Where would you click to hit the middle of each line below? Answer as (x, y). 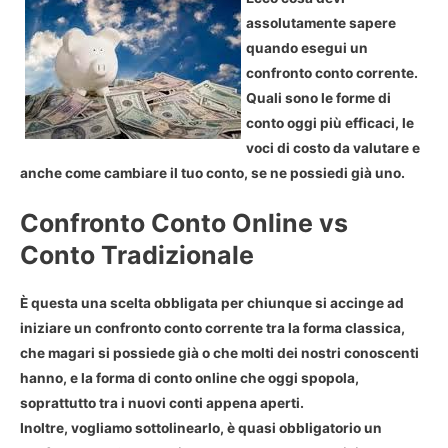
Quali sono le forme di (318, 97)
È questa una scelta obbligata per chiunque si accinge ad (212, 303)
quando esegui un (307, 47)
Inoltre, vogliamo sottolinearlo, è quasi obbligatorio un (201, 428)
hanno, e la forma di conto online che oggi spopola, (189, 378)
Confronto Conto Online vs (184, 223)
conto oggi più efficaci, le (330, 122)
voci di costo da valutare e (333, 147)
